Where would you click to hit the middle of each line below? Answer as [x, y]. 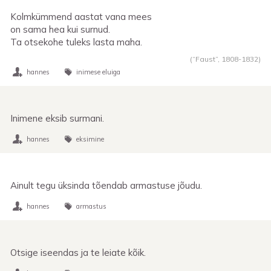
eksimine [90, 139]
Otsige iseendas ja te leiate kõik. [78, 252]
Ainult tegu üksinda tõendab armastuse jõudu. [106, 185]
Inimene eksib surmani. [57, 118]
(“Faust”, [206, 59]
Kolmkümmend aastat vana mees [81, 16]
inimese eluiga [98, 72]
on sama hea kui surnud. [60, 29]
